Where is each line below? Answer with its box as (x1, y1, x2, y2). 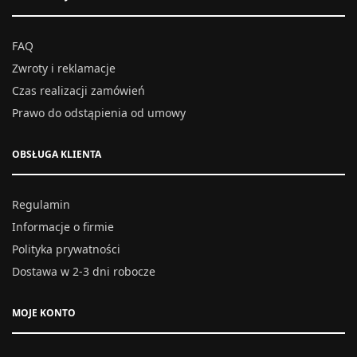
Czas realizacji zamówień (12, 83, 145, 98)
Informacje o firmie (12, 219, 114, 234)
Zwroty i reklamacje (12, 61, 116, 76)
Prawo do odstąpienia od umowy (12, 105, 186, 120)
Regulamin (12, 197, 70, 212)
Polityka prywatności (12, 241, 120, 257)
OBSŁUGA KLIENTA (12, 147, 101, 161)
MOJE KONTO (12, 306, 76, 320)
